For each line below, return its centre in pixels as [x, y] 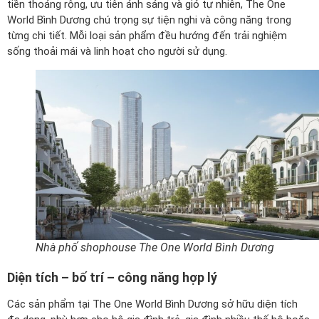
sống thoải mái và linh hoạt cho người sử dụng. [117, 51]
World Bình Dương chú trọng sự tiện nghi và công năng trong [149, 20]
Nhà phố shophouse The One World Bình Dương [155, 248]
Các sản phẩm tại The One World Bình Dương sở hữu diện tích [152, 304]
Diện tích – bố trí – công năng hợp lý [112, 278]
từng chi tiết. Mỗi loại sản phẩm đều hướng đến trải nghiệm [147, 35]
